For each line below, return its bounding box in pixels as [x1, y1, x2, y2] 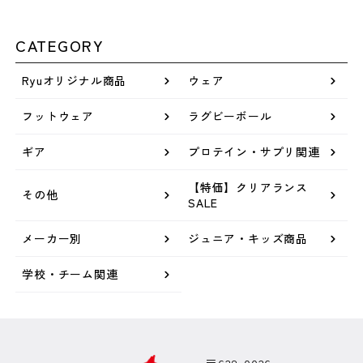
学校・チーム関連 [22, 265, 118, 282]
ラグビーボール [188, 107, 272, 124]
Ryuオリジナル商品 [22, 71, 127, 88]
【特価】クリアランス [188, 178, 308, 195]
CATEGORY [15, 33, 105, 56]
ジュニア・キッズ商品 [188, 229, 308, 246]
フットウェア [22, 107, 95, 124]
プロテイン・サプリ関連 [188, 143, 320, 160]
